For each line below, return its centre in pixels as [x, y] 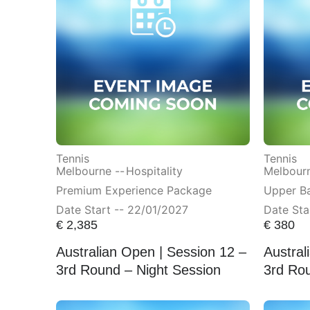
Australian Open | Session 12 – [151, 252]
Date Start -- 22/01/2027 [122, 209]
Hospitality [154, 171]
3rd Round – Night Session [138, 270]
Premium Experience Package [134, 190]
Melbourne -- [90, 171]
